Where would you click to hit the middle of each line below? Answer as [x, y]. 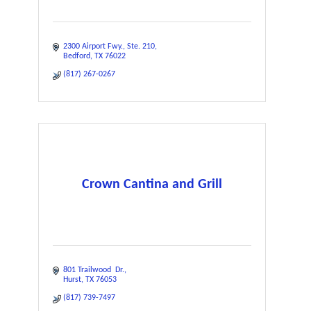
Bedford [77, 56]
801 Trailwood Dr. [94, 270]
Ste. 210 [141, 47]
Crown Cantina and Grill [152, 184]
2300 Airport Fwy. [93, 47]
